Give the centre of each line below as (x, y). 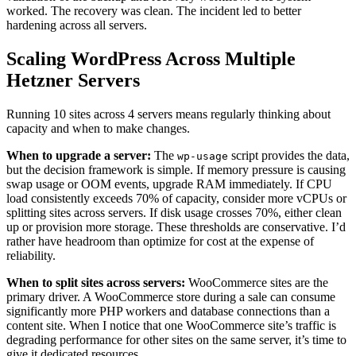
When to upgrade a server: (79, 155)
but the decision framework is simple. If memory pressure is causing (176, 169)
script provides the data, (289, 155)
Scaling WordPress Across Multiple (151, 59)
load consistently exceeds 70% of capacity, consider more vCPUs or (176, 198)
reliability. (31, 255)
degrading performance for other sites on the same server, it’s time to (176, 339)
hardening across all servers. (77, 25)
